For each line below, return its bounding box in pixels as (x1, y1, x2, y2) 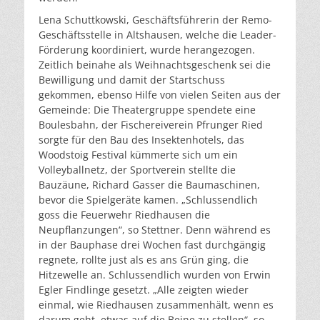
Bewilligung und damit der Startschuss (39, 73, 225, 87)
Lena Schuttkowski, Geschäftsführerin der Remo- (39, 13, 272, 27)
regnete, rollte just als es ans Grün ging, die (39, 253, 249, 267)
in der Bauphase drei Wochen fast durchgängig (39, 238, 266, 252)
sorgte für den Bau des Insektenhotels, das (39, 133, 244, 147)
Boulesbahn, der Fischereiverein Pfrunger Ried (39, 118, 263, 132)
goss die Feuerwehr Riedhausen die (39, 208, 210, 222)
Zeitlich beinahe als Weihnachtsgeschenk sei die (39, 58, 271, 72)
